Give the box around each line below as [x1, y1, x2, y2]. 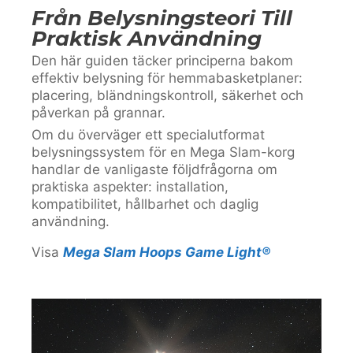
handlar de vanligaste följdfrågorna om [32, 162, 277, 177]
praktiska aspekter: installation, [32, 179, 229, 195]
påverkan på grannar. [32, 105, 165, 121]
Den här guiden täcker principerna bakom [32, 53, 293, 69]
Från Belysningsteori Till [32, 6, 292, 31]
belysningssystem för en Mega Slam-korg [32, 144, 295, 160]
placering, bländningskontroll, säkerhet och [32, 87, 303, 103]
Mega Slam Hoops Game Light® [63, 244, 270, 260]
